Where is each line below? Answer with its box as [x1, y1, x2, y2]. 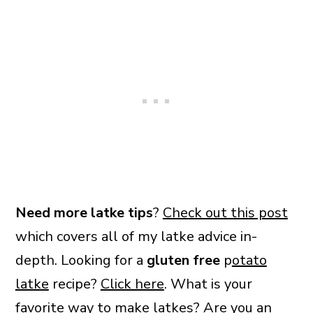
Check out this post [162, 203, 288, 222]
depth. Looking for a [15, 250, 147, 270]
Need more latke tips [15, 203, 153, 222]
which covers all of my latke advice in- [15, 226, 257, 246]
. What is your [163, 274, 252, 293]
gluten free [146, 250, 220, 270]
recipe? [48, 274, 101, 293]
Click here [100, 274, 164, 293]
